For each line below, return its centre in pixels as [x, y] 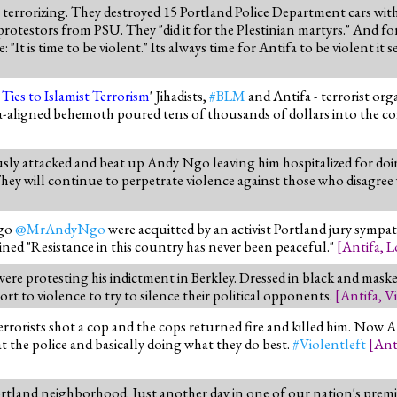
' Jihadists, [179, 95]
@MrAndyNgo [60, 228]
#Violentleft [329, 343]
